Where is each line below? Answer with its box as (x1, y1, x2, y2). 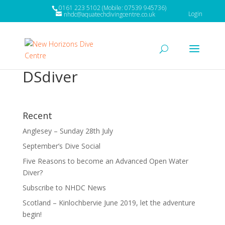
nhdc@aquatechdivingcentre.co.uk (63, 10, 155, 19)
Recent (22, 109, 52, 122)
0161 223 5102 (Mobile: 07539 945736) (59, 4, 167, 12)
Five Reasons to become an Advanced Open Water (22, 156, 188, 166)
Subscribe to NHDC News (22, 183, 106, 192)
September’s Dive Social (22, 141, 100, 151)
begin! (22, 209, 42, 219)
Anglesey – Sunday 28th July (22, 126, 113, 136)
